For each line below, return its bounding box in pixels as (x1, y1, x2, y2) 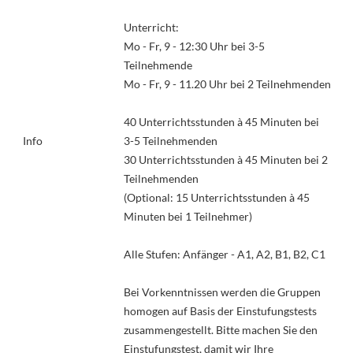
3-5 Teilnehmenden (123, 133, 217, 147)
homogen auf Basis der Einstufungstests (123, 303, 317, 318)
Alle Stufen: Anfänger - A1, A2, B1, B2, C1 (123, 247, 325, 261)
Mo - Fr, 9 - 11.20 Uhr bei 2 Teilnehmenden (123, 76, 331, 91)
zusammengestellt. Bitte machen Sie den (123, 322, 318, 336)
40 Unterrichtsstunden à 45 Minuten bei (123, 114, 319, 128)
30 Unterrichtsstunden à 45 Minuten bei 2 (123, 152, 328, 166)
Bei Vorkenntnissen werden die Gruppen (123, 284, 321, 299)
